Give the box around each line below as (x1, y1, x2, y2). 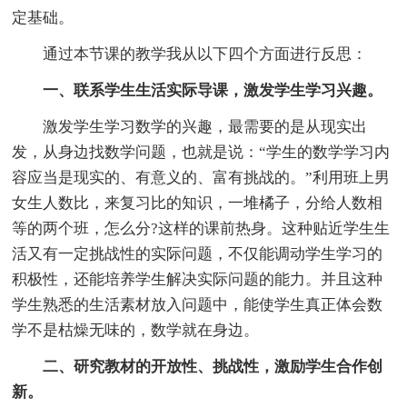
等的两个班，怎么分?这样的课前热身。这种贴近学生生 (12, 220, 391, 238)
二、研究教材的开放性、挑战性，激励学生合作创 (43, 358, 383, 376)
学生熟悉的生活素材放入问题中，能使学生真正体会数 (12, 296, 383, 314)
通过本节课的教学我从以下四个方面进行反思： (43, 45, 368, 64)
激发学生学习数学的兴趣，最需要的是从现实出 (43, 118, 368, 136)
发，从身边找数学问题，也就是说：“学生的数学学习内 (12, 144, 391, 162)
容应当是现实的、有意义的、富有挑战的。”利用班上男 (12, 169, 391, 187)
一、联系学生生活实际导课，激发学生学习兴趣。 (43, 82, 383, 100)
